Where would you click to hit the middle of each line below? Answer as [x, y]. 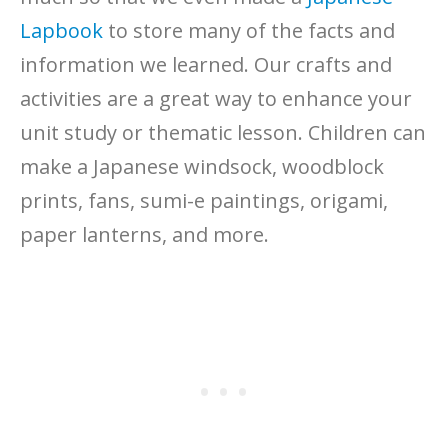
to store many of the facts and [249, 30]
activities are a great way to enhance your [216, 98]
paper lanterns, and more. [144, 234]
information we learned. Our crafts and [206, 64]
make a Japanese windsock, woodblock [202, 166]
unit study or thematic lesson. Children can [223, 132]
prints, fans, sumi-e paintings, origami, [204, 200]
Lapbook [61, 30]
